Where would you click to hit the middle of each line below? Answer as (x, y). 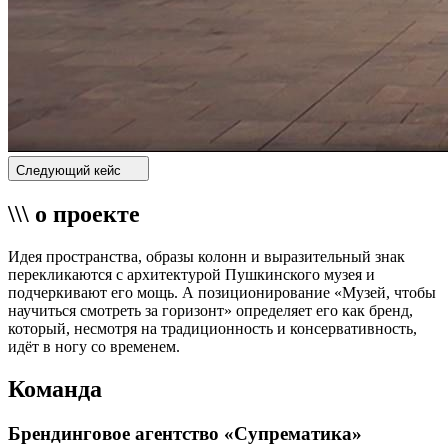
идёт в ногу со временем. (94, 347)
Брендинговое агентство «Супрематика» (185, 433)
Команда (55, 388)
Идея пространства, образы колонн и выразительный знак (206, 257)
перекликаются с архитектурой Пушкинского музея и (191, 275)
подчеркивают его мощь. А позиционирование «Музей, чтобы (222, 293)
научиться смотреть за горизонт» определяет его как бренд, (210, 311)
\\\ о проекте (74, 214)
